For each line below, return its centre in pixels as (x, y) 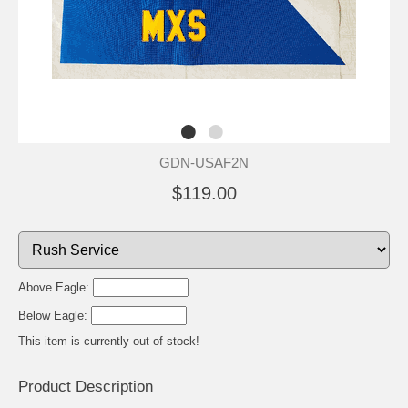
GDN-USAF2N (204, 162)
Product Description (86, 386)
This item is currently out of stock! (109, 341)
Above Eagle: (56, 287)
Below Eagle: (55, 315)
